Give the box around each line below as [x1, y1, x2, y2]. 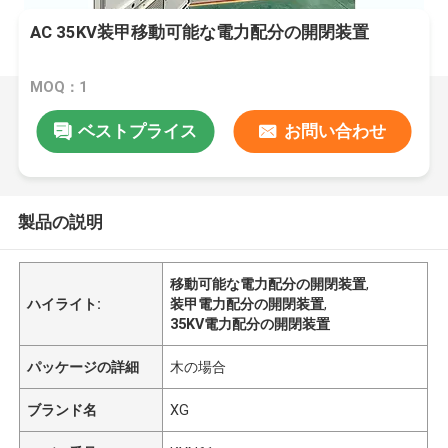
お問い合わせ [283, 120, 386, 141]
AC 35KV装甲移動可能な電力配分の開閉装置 [30, 22, 370, 43]
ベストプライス [77, 120, 197, 141]
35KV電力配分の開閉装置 [170, 315, 331, 332]
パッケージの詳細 [27, 358, 140, 375]
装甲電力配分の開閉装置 [170, 295, 325, 312]
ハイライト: [27, 295, 102, 312]
